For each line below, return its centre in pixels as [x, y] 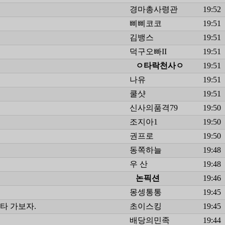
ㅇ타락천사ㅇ [160, 65]
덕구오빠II [148, 51]
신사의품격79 [154, 107]
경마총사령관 [154, 9]
